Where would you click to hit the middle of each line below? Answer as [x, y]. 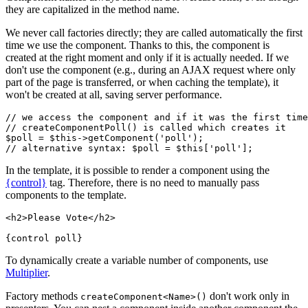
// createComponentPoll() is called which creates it [146, 127]
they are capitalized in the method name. [92, 9]
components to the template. [66, 195]
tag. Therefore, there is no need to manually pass [153, 182]
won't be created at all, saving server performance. [114, 94]
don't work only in [248, 296]
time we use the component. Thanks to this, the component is [137, 45]
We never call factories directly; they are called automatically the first [154, 32]
